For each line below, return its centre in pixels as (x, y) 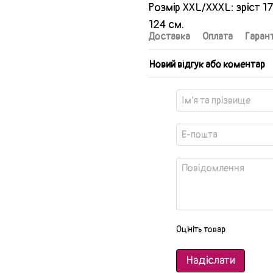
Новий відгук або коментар (207, 64)
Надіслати (211, 260)
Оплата (218, 36)
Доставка (169, 36)
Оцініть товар (201, 229)
